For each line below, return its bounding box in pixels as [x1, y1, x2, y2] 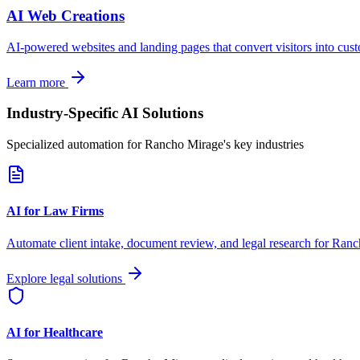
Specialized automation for [6, 137, 145, 152]
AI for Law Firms [6, 204, 104, 219]
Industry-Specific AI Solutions [6, 104, 203, 122]
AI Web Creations [6, 6, 125, 24]
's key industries [223, 137, 304, 152]
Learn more [6, 75, 68, 89]
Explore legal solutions [6, 271, 125, 285]
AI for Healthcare [6, 325, 103, 339]
